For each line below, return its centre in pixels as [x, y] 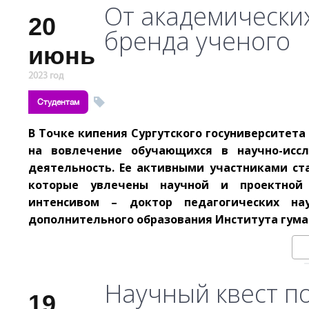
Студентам [58, 102]
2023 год [46, 76]
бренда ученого [197, 41]
